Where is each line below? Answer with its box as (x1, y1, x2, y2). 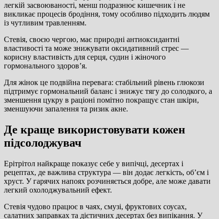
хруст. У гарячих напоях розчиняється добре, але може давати (4, 176, 211, 185)
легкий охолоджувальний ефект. (4, 185, 112, 194)
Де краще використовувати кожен (4, 123, 185, 136)
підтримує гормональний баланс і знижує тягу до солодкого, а (4, 87, 212, 96)
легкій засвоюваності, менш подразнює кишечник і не (4, 1, 185, 10)
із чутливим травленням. (4, 19, 87, 27)
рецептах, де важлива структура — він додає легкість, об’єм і (4, 168, 209, 176)
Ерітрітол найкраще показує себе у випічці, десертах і (4, 159, 183, 168)
